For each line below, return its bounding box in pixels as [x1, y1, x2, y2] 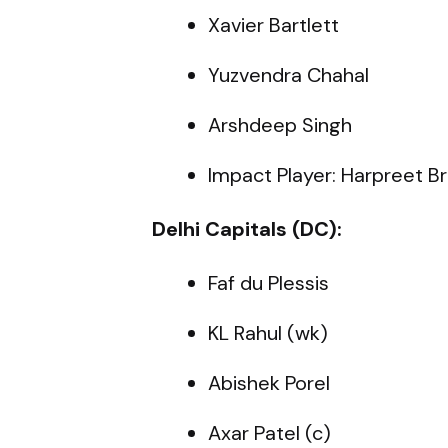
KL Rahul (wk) [208, 319, 328, 346]
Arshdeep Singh [208, 111, 352, 138]
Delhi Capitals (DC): [152, 215, 342, 242]
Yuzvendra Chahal [208, 61, 369, 88]
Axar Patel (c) [208, 419, 331, 446]
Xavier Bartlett [208, 11, 339, 38]
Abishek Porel [208, 369, 330, 396]
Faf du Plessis [208, 269, 329, 296]
